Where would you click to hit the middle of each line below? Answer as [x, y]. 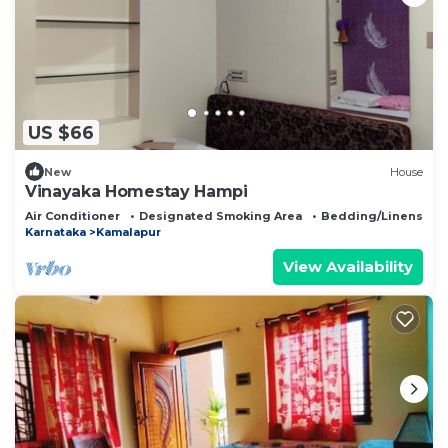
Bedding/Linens [372, 216]
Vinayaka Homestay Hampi [136, 192]
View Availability [348, 267]
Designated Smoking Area [220, 216]
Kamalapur [128, 232]
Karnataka [55, 232]
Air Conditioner [72, 216]
